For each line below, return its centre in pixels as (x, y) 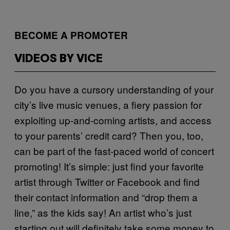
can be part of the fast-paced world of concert (114, 150)
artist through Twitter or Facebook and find (107, 181)
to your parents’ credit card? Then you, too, (109, 135)
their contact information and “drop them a (106, 197)
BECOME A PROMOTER (71, 35)
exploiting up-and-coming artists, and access (113, 120)
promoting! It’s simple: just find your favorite (109, 166)
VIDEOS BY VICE (59, 59)
